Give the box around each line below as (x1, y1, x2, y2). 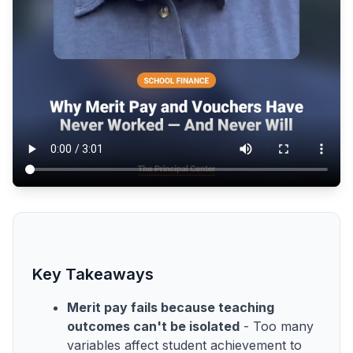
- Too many (240, 318, 314, 334)
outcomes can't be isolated (67, 318, 240, 334)
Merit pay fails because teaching (67, 299, 274, 315)
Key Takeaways (32, 264, 154, 284)
